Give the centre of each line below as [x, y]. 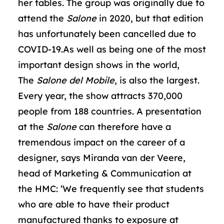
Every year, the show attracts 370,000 [100, 96]
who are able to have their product [94, 204]
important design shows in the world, [99, 65]
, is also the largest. [157, 80]
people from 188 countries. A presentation [110, 111]
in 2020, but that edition [150, 18]
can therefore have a [124, 127]
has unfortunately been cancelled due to [107, 34]
